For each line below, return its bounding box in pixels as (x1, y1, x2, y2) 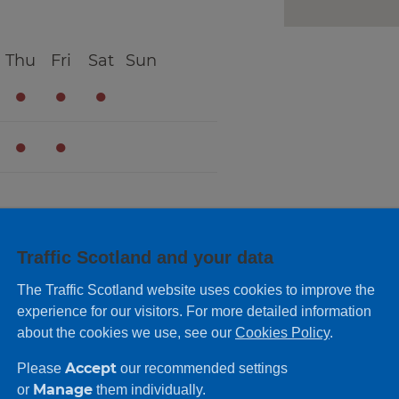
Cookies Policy (235, 325, 330, 341)
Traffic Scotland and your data (17, 248, 273, 268)
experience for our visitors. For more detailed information (17, 304, 371, 320)
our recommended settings (117, 361, 288, 377)
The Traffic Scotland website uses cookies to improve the (17, 282, 375, 298)
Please (17, 361, 65, 377)
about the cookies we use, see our (17, 325, 235, 341)
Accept (65, 360, 117, 378)
